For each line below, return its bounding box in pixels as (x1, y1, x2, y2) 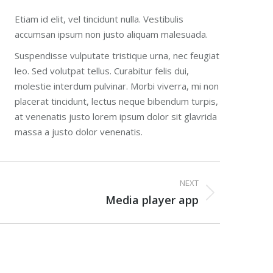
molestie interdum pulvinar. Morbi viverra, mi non (15, 80, 219, 92)
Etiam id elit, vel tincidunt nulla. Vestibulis (15, 13, 184, 25)
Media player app (105, 193, 199, 207)
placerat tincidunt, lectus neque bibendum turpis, (15, 95, 219, 107)
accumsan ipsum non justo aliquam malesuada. (15, 28, 208, 40)
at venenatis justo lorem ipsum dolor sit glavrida (15, 110, 218, 122)
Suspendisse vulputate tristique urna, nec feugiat (15, 49, 220, 62)
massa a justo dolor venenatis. (15, 126, 143, 138)
